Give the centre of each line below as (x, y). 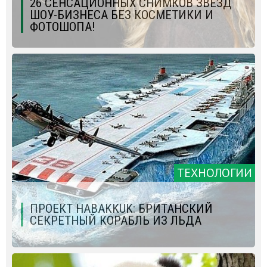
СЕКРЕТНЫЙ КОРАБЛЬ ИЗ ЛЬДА (116, 221)
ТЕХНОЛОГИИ (215, 173)
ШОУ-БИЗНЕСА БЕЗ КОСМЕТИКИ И (122, 15)
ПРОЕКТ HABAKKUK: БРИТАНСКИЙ (121, 209)
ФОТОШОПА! (62, 27)
